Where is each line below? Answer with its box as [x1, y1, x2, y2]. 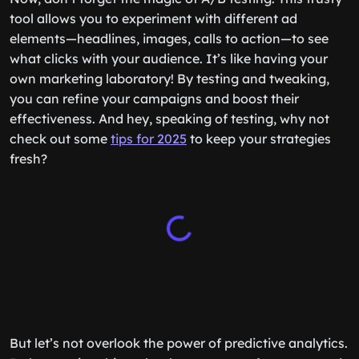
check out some [10, 131, 111, 147]
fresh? [10, 151, 47, 167]
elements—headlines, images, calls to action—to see [10, 30, 329, 46]
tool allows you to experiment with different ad [10, 10, 297, 26]
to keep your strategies [187, 131, 331, 147]
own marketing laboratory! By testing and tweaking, [10, 71, 329, 87]
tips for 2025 [111, 131, 187, 147]
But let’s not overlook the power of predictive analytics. [10, 335, 348, 351]
